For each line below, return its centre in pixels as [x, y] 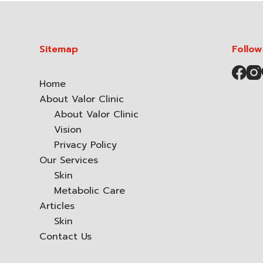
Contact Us [66, 237]
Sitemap [59, 49]
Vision [68, 130]
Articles [57, 206]
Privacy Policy [86, 145]
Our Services [69, 161]
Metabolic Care [90, 191]
